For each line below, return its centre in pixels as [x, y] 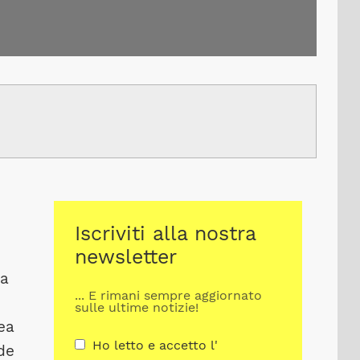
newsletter [126, 257]
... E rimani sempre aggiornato [168, 296]
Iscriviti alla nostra [165, 233]
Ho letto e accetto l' [155, 345]
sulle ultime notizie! [137, 308]
